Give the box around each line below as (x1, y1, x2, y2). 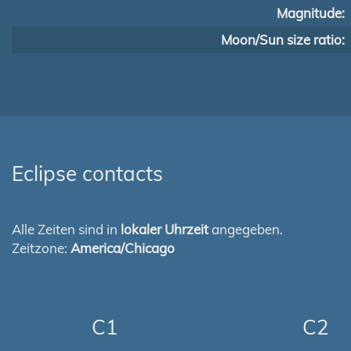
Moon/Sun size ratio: (221, 31, 345, 48)
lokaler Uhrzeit (121, 221, 208, 237)
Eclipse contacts (12, 161, 163, 186)
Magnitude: (277, 5, 345, 21)
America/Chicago (71, 240, 175, 256)
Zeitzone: (12, 240, 71, 256)
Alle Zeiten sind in (12, 221, 121, 237)
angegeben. (208, 221, 283, 237)
